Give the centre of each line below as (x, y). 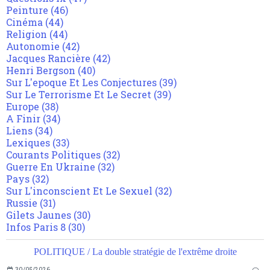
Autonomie (33, 46)
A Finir (23, 119)
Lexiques (28, 143)
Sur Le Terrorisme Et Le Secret (79, 95)
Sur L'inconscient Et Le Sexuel (79, 191)
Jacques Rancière (48, 58)
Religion (27, 34)
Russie (22, 203)
